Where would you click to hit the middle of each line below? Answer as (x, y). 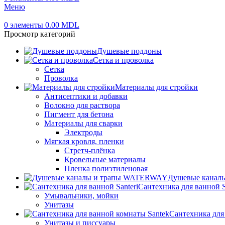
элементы (27, 25)
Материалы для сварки (83, 123)
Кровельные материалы (105, 159)
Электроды (83, 132)
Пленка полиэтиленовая (106, 168)
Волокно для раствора (82, 105)
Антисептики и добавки (86, 96)
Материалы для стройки (156, 87)
